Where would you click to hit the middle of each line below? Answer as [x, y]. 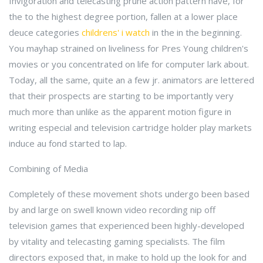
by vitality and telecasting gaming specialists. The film [117, 241]
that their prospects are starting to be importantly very [121, 96]
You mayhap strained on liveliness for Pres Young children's [129, 48]
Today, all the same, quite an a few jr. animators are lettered [131, 80]
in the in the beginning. [196, 32]
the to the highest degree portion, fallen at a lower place [123, 16]
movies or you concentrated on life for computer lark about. [129, 64]
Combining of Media [48, 168]
